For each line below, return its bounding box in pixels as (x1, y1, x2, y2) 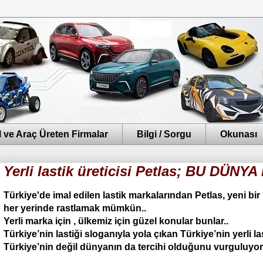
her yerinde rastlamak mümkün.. (4, 203, 146, 214)
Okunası (220, 129, 257, 139)
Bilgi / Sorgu (137, 129, 191, 139)
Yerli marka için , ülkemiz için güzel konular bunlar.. (4, 216, 228, 227)
